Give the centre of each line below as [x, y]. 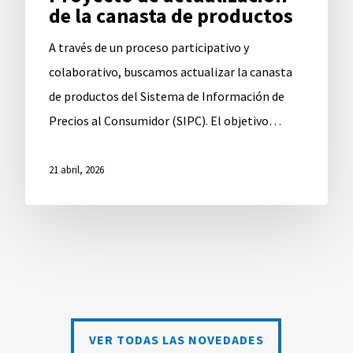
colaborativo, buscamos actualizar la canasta [170, 72]
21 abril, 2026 [76, 170]
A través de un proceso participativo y [149, 48]
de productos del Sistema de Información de [166, 97]
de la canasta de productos [171, 16]
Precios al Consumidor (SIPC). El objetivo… [165, 121]
